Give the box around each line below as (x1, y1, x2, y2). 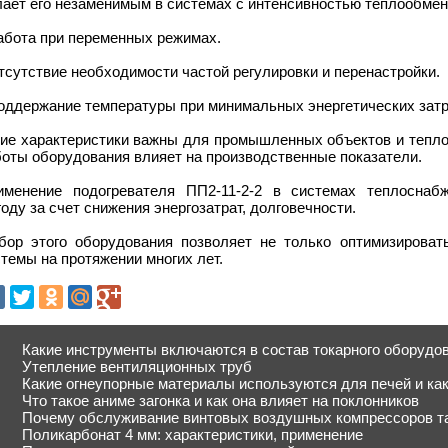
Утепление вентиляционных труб (22, 358, 252, 376)
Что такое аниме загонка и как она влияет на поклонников (22, 392, 419, 410)
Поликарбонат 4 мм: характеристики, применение (22, 426, 363, 444)
